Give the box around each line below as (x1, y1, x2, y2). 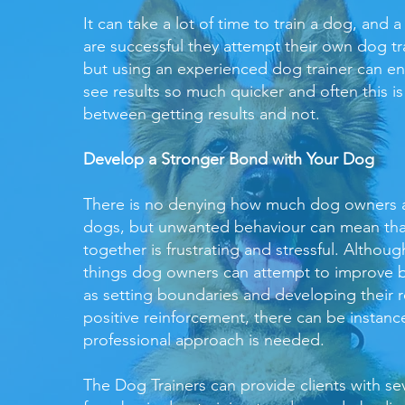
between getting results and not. (83, 104, 320, 124)
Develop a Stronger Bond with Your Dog (83, 149, 374, 169)
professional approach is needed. (83, 330, 325, 350)
